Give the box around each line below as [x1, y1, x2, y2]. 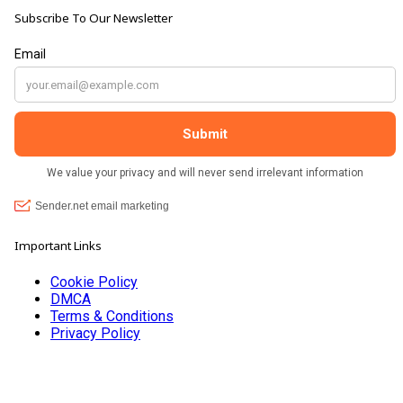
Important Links [14, 237, 102, 254]
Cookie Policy [50, 273, 138, 291]
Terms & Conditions [50, 307, 174, 325]
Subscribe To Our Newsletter [14, 10, 173, 27]
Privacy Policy [50, 324, 140, 342]
